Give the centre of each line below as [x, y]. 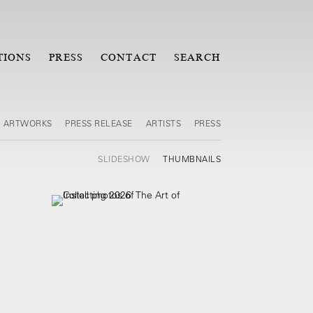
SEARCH [197, 57]
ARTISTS [165, 123]
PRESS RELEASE [99, 123]
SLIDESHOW [125, 159]
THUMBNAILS [192, 159]
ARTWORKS [29, 123]
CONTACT [129, 57]
